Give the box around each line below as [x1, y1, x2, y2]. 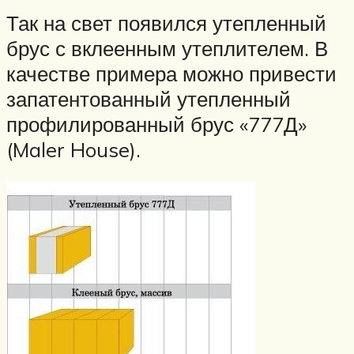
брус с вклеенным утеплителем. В [6, 35, 328, 61]
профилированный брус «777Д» [6, 111, 307, 137]
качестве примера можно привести [6, 60, 337, 86]
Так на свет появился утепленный [6, 9, 326, 36]
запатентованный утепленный [6, 85, 291, 111]
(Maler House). [6, 136, 141, 162]
